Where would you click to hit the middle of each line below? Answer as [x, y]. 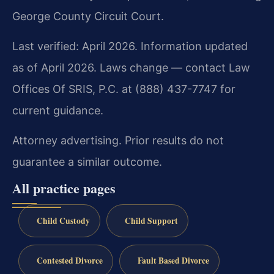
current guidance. [58, 111]
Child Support [151, 220]
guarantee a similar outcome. [87, 162]
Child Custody [63, 220]
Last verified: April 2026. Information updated [130, 46]
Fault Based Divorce [173, 261]
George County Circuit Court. [88, 16]
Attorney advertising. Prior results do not [118, 141]
